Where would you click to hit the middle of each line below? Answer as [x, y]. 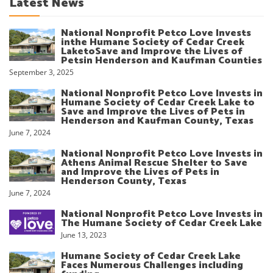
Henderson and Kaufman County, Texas [157, 121]
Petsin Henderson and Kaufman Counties [161, 60]
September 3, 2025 [41, 72]
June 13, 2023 [84, 235]
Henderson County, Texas [124, 181]
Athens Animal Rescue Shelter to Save [154, 163]
